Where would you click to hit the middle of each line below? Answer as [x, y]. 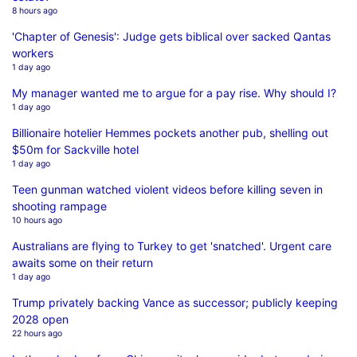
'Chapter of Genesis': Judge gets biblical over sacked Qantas [171, 36]
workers [33, 53]
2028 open [40, 319]
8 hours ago [35, 10]
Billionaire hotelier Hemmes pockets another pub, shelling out [170, 132]
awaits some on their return [82, 262]
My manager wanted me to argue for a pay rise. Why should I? [174, 92]
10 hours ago [37, 220]
